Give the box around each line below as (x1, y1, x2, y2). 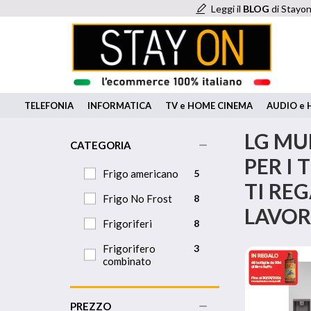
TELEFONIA (24, 100, 74, 111)
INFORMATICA (87, 100, 151, 111)
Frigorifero (103, 242, 155, 255)
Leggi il (210, 3, 243, 15)
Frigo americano (103, 167, 178, 180)
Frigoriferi (103, 217, 152, 230)
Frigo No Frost (103, 192, 172, 205)
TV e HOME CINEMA (165, 100, 253, 111)
